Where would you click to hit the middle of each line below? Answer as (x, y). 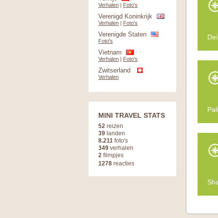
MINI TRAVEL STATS (132, 115)
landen (115, 133)
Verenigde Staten (122, 34)
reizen (114, 126)
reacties (123, 163)
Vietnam (110, 52)
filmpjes (113, 155)
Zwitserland (114, 70)
